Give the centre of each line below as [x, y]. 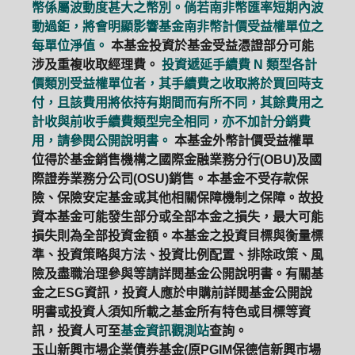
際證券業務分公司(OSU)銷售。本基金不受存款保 [170, 179]
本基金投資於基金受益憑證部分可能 [212, 46]
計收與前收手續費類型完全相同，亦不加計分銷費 [171, 122]
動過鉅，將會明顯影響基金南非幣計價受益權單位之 [177, 27]
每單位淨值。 [70, 46]
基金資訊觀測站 [165, 331]
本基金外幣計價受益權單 [244, 141]
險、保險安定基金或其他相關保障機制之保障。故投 [177, 198]
